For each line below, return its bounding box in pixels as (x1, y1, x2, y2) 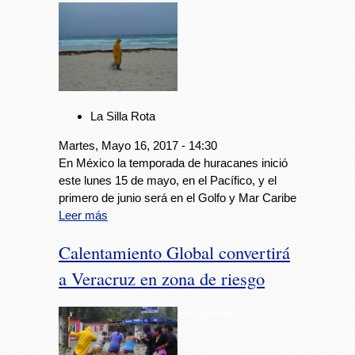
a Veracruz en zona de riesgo (59, 265, 265, 290)
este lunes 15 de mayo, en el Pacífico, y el (59, 174, 277, 188)
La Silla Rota (90, 109, 155, 124)
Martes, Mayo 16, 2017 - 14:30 (59, 139, 217, 153)
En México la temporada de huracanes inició (59, 156, 288, 170)
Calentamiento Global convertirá (59, 239, 290, 264)
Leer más (59, 208, 108, 223)
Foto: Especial (177, 307, 232, 318)
